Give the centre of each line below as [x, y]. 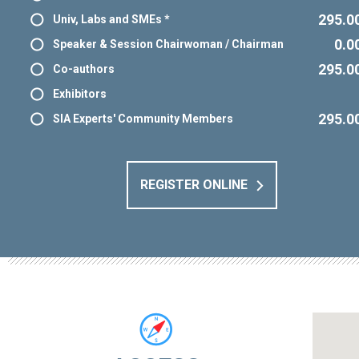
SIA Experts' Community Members [143, 119]
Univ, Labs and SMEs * [111, 20]
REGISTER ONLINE [194, 185]
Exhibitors [80, 94]
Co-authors [84, 69]
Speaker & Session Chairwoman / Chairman [168, 44]
